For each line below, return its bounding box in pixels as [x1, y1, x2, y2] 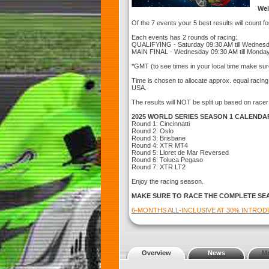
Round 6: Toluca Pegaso [131, 156, 203, 163]
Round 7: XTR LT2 [131, 163, 186, 171]
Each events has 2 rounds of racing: [131, 34, 237, 41]
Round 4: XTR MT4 [131, 142, 188, 149]
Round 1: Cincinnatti [131, 120, 190, 127]
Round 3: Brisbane [131, 134, 186, 142]
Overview [141, 249, 171, 256]
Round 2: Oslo [131, 127, 174, 134]
